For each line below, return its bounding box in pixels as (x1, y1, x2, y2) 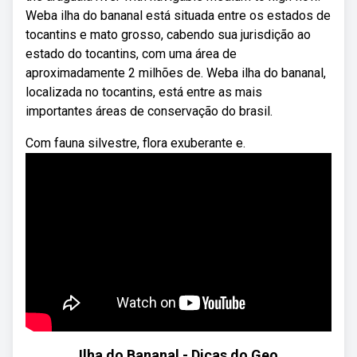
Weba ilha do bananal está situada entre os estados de (25, 8, 331, 23)
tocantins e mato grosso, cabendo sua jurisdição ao (25, 27, 311, 42)
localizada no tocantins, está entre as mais (25, 84, 262, 100)
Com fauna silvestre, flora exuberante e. (25, 135, 245, 151)
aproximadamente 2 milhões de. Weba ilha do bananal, (25, 65, 326, 80)
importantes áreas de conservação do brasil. (25, 104, 273, 119)
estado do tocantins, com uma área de (25, 46, 237, 61)
